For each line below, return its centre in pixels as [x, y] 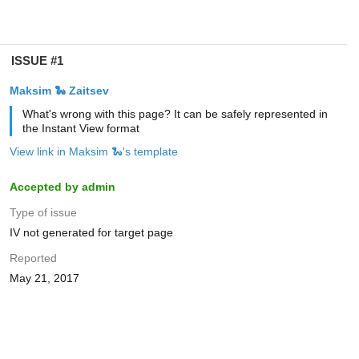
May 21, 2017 [44, 278]
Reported [33, 258]
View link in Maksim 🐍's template [93, 151]
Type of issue [43, 212]
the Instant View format [81, 128]
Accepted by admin [62, 187]
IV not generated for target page [91, 232]
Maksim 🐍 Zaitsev [59, 91]
